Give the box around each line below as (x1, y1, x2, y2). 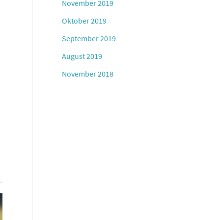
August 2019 (62, 51, 103, 61)
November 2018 (62, 68, 114, 79)
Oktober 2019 (62, 15, 107, 26)
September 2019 (62, 33, 116, 43)
